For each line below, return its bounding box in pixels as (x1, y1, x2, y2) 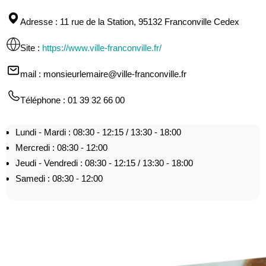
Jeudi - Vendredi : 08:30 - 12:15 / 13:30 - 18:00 (15, 157, 194, 168)
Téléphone (20, 94, 61, 105)
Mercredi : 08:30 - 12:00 (15, 142, 108, 153)
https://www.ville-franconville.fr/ (42, 42, 162, 53)
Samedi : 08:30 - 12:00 (15, 173, 103, 183)
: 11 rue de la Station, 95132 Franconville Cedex (53, 16, 240, 27)
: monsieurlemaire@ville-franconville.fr (36, 68, 187, 79)
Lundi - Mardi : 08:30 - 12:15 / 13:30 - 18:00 (15, 126, 182, 137)
